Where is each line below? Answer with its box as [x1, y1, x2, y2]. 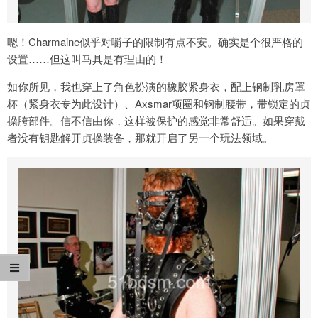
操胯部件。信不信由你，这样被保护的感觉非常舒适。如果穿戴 [7, 113, 305, 128]
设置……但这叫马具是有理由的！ [7, 51, 167, 67]
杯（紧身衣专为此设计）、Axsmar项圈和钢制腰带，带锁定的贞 [7, 96, 310, 111]
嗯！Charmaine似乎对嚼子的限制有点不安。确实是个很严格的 [7, 34, 303, 50]
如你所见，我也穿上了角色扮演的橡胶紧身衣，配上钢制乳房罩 [7, 79, 305, 94]
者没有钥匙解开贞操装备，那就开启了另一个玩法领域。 [7, 130, 273, 146]
